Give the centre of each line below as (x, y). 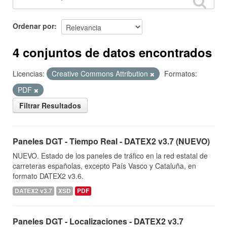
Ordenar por (33, 26)
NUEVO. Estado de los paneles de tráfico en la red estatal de (110, 156)
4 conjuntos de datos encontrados (112, 52)
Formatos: (181, 73)
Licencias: (29, 73)
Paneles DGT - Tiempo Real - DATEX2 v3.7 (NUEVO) (111, 141)
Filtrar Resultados (50, 105)
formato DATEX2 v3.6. (48, 176)
